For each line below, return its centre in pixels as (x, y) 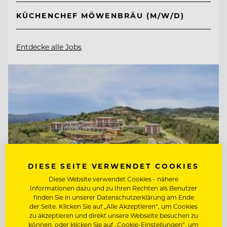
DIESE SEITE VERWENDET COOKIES (113, 166)
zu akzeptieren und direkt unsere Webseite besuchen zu (113, 215)
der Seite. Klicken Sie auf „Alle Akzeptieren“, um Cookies (113, 206)
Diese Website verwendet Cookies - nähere (113, 179)
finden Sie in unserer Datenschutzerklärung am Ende (113, 197)
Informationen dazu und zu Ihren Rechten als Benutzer (113, 188)
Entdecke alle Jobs (49, 47)
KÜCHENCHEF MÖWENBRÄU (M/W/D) (100, 16)
